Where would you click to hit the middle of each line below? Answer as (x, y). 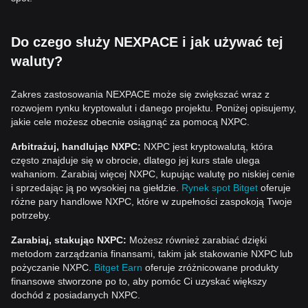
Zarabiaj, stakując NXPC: (69, 240)
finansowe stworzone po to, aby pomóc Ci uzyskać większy (139, 281)
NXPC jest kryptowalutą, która (207, 146)
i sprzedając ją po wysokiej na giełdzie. (96, 188)
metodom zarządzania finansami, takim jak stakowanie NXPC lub (152, 254)
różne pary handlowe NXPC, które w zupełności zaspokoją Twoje (152, 201)
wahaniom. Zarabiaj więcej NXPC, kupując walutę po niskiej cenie (153, 174)
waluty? (37, 61)
